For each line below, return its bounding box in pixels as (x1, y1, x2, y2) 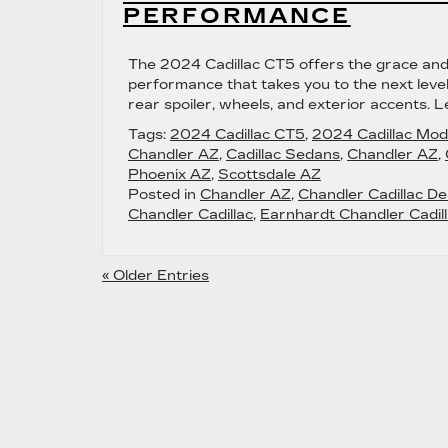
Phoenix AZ (128, 166, 211, 183)
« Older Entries (102, 267, 209, 284)
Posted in (128, 186, 200, 203)
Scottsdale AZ (218, 166, 321, 183)
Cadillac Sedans (226, 146, 340, 163)
